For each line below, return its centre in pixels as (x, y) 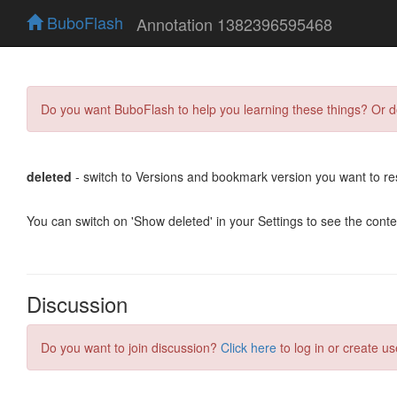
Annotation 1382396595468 (234, 23)
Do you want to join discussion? (131, 347)
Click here (249, 347)
